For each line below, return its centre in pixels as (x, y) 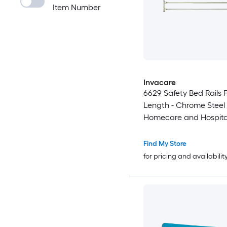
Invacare (159, 83)
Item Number (77, 7)
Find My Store (165, 144)
